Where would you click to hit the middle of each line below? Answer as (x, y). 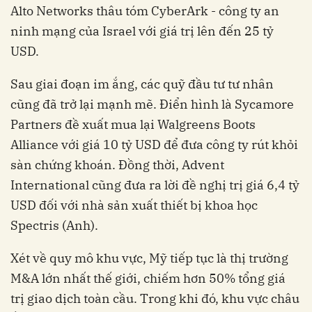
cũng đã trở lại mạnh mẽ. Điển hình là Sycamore (152, 104)
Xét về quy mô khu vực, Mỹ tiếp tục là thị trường (149, 258)
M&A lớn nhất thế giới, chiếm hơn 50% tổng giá (148, 279)
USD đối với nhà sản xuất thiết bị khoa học (134, 205)
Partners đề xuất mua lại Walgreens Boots (133, 125)
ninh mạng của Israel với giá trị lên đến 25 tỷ (142, 31)
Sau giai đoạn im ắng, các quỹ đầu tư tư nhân (142, 84)
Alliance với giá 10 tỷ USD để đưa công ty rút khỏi (154, 145)
